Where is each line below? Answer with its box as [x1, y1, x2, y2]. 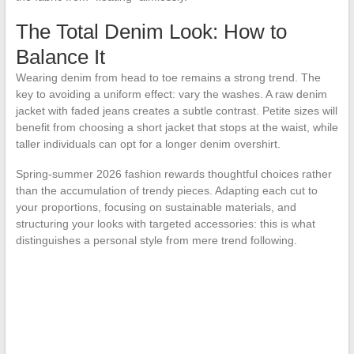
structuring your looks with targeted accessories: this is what [15, 217, 315, 231]
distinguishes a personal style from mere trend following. [15, 234, 297, 247]
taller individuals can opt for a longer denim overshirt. [15, 137, 281, 151]
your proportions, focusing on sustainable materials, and [15, 201, 296, 214]
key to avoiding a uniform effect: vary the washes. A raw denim [15, 88, 327, 101]
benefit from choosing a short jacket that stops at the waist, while [15, 121, 338, 134]
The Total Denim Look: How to [15, 20, 287, 44]
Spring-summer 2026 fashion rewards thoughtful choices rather [15, 168, 332, 181]
